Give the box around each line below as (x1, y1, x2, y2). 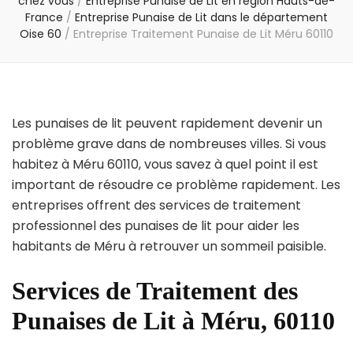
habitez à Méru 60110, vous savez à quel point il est (12, 155, 318, 174)
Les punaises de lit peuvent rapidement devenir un (12, 114, 322, 133)
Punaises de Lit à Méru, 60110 (12, 307, 335, 336)
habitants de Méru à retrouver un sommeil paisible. (12, 237, 326, 256)
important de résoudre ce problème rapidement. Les (12, 176, 340, 195)
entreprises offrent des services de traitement (12, 196, 301, 215)
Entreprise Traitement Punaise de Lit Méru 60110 (73, 26, 333, 43)
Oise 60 (20, 26, 61, 43)
